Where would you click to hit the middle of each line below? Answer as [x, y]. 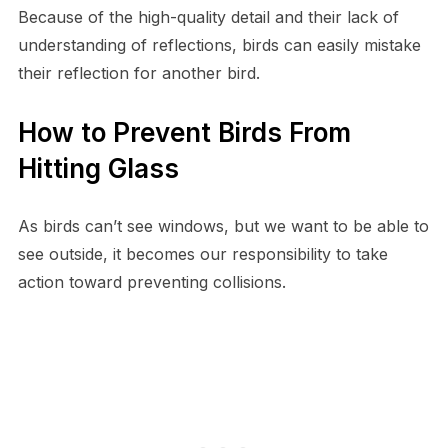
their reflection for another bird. [138, 72]
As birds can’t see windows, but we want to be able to [223, 225]
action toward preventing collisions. [151, 281]
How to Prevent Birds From [184, 132]
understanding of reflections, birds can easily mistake [219, 44]
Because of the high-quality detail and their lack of [208, 16]
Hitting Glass [98, 168]
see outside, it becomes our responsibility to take [202, 253]
